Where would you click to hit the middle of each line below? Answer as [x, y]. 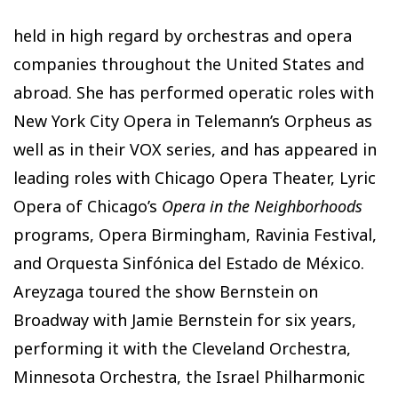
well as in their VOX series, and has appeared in [195, 150]
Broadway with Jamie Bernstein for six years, [185, 320]
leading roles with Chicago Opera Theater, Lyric [195, 178]
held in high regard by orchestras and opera [183, 36]
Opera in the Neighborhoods [262, 207]
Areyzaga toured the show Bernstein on [166, 292]
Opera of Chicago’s [88, 207]
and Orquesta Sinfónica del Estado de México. [189, 263]
